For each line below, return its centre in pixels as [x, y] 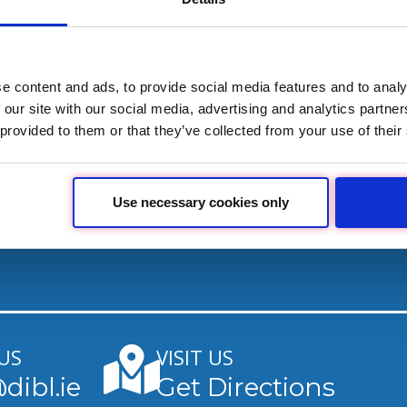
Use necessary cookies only [200, 202]
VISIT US [195, 357]
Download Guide [233, 61]
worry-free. [161, 13]
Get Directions [246, 387]
